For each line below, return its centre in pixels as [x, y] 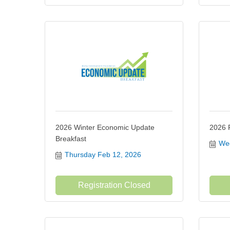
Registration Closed [114, 185]
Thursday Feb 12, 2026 [103, 155]
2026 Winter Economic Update [105, 127]
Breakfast [71, 139]
